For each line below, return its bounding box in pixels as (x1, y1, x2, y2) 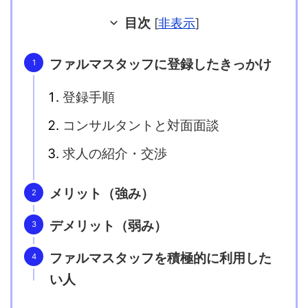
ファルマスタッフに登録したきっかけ (49, 56, 272, 72)
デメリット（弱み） (49, 218, 167, 234)
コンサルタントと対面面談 (62, 118, 219, 134)
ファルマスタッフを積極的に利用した (49, 250, 272, 266)
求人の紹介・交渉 (62, 145, 167, 162)
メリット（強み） (49, 186, 154, 202)
